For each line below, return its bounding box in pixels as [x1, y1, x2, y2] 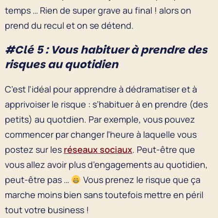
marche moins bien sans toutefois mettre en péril [5, 188, 203, 200]
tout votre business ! [5, 203, 89, 216]
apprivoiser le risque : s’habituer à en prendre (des [5, 98, 208, 110]
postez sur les [5, 143, 64, 155]
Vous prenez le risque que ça [81, 173, 200, 185]
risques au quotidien [5, 56, 118, 72]
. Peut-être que [132, 143, 195, 155]
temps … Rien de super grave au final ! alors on [5, 4, 191, 16]
